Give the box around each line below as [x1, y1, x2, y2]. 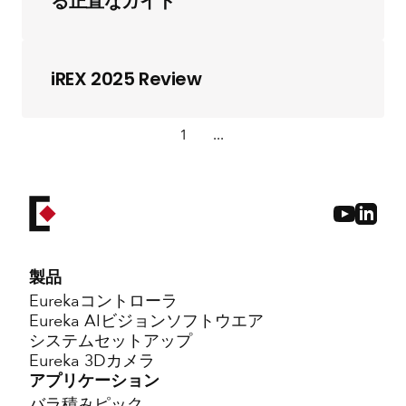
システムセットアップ [29, 330, 192, 353]
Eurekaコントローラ [29, 290, 178, 313]
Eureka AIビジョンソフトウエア [29, 310, 264, 333]
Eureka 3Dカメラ [29, 350, 155, 372]
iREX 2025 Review [51, 66, 202, 92]
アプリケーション [29, 370, 159, 392]
